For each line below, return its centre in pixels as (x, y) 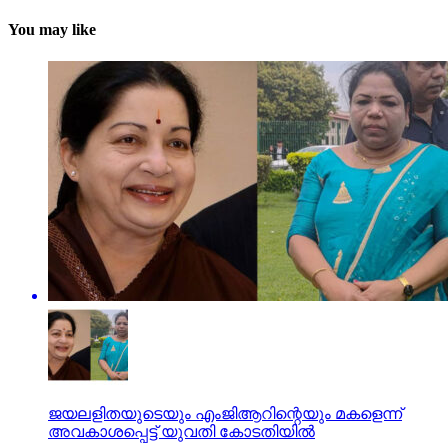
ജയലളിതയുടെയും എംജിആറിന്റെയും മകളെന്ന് (225, 413)
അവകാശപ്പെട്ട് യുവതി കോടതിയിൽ (181, 431)
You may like (52, 30)
